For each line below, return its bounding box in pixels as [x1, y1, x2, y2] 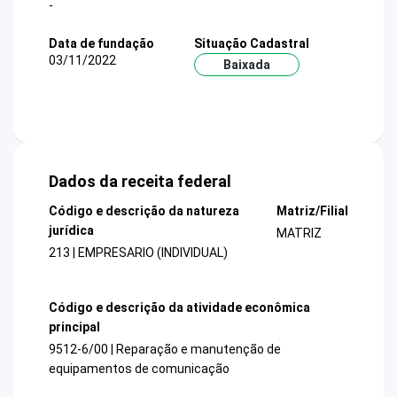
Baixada [222, 57, 270, 72]
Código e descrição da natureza [49, 204, 239, 219]
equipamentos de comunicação [49, 361, 230, 376]
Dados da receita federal [49, 172, 231, 191]
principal [49, 319, 100, 334]
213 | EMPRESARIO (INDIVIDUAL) [49, 245, 228, 261]
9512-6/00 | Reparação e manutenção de [49, 341, 281, 356]
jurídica [49, 223, 94, 238]
